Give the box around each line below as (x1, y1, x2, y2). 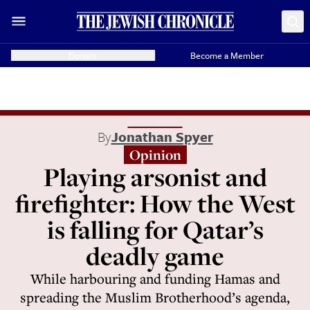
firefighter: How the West (15, 186, 295, 220)
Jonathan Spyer (111, 127, 213, 147)
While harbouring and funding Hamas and (30, 269, 280, 288)
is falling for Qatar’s (46, 212, 264, 246)
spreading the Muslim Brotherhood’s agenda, (20, 288, 290, 307)
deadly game (86, 239, 224, 273)
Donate (69, 48, 98, 62)
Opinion (129, 145, 181, 164)
